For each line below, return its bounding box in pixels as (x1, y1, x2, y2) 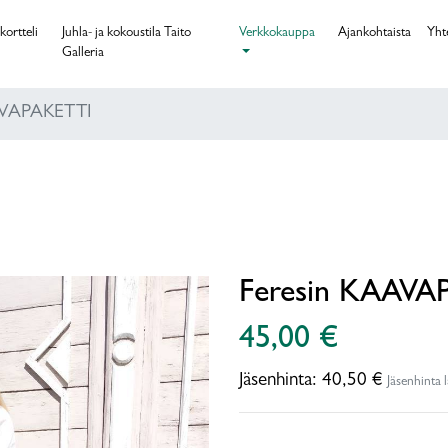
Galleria (61, 47, 104, 60)
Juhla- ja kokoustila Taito (61, 27, 191, 40)
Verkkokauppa (238, 27, 315, 40)
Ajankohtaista (338, 27, 412, 40)
